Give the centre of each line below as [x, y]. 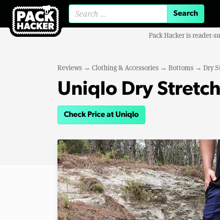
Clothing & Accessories [125, 68]
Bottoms [181, 68]
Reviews [70, 68]
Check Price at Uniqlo [101, 115]
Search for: [132, 18]
